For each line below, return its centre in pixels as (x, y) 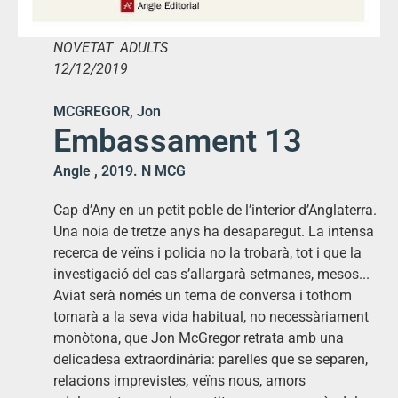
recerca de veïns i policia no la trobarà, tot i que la (207, 252)
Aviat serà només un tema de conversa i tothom (203, 295)
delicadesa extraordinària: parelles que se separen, (211, 359)
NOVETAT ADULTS (111, 47)
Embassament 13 (178, 141)
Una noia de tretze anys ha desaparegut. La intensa (214, 231)
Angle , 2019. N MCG (119, 171)
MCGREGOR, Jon (107, 111)
